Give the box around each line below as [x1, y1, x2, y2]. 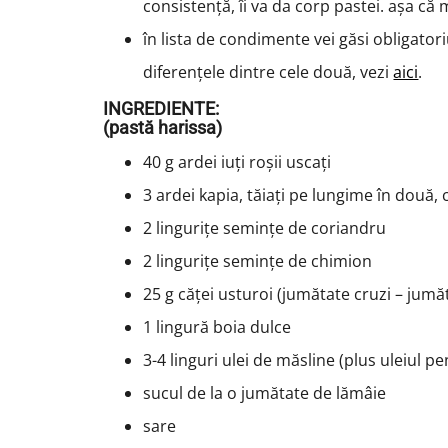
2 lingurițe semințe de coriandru [143, 217, 387, 240]
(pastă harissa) [103, 117, 223, 139]
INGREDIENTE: [103, 98, 220, 120]
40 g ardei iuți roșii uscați [143, 151, 332, 174]
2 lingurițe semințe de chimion [143, 250, 373, 273]
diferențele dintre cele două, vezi [143, 61, 394, 84]
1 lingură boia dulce [143, 316, 292, 339]
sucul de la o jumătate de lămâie [143, 382, 391, 405]
